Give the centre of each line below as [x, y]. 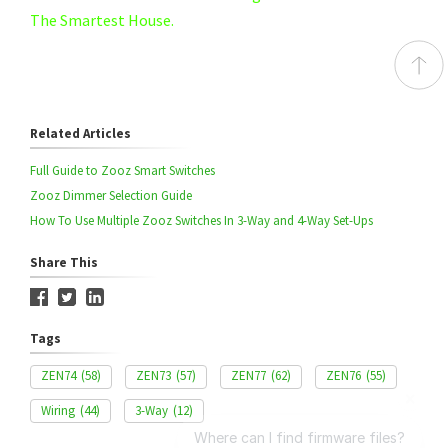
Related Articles [80, 134]
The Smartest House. [102, 20]
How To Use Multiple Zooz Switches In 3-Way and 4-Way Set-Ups [201, 221]
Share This [64, 263]
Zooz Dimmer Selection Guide [111, 196]
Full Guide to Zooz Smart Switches [122, 171]
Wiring [58, 410]
